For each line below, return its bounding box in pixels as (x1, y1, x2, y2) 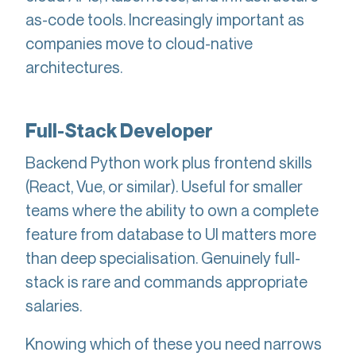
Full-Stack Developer (25, 119, 213, 142)
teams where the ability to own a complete (25, 200, 319, 220)
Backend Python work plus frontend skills (25, 153, 312, 172)
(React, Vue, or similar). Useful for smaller (25, 176, 303, 196)
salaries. (25, 296, 82, 315)
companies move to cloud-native (25, 33, 253, 53)
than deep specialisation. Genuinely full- (25, 248, 300, 268)
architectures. (25, 57, 122, 77)
